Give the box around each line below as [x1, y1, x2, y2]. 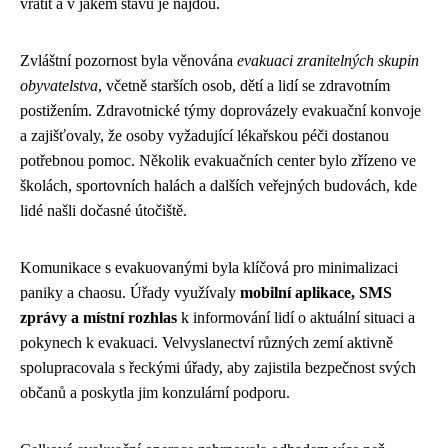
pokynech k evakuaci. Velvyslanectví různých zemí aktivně [20, 333, 393, 351]
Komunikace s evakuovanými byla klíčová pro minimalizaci [20, 258, 398, 276]
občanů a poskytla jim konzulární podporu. [20, 383, 290, 401]
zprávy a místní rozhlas [20, 308, 177, 326]
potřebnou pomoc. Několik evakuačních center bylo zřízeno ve [20, 151, 416, 169]
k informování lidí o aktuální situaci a [177, 308, 415, 326]
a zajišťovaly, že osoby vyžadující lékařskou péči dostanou [20, 126, 389, 144]
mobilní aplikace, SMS [240, 283, 392, 301]
